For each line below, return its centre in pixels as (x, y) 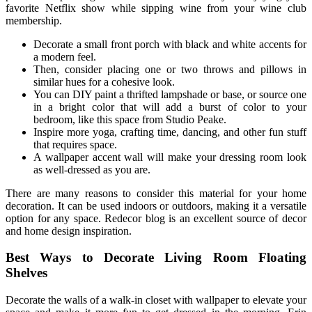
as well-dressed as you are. (92, 169)
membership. (34, 20)
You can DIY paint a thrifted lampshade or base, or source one (170, 94)
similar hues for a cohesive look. (104, 81)
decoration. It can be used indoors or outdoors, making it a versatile (156, 205)
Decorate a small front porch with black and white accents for (170, 44)
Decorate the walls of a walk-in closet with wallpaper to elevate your (156, 299)
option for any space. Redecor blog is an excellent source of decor (156, 218)
